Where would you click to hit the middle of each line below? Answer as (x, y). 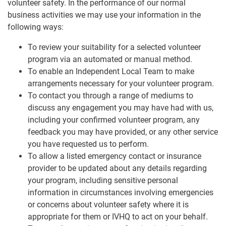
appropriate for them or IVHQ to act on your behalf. (118, 217)
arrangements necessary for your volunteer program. (121, 84)
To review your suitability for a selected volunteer (114, 47)
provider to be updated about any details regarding (117, 168)
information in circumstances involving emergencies (121, 193)
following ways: (36, 27)
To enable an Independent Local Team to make (111, 72)
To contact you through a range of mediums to (110, 96)
